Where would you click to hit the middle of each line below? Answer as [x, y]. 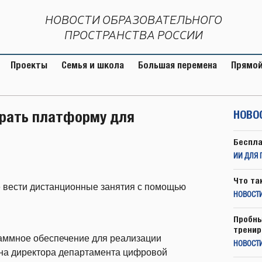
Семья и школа [93, 65]
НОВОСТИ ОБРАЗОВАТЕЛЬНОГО [134, 20]
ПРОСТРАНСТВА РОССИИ [134, 35]
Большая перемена [177, 65]
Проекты [29, 65]
